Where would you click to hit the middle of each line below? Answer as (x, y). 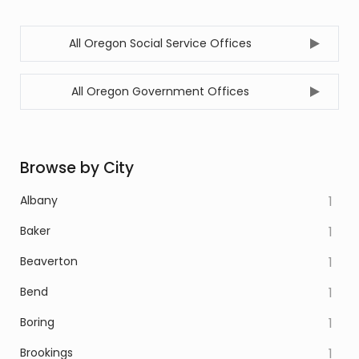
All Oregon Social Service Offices (160, 43)
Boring (37, 322)
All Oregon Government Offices (160, 91)
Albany (39, 200)
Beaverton (49, 261)
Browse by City (77, 168)
